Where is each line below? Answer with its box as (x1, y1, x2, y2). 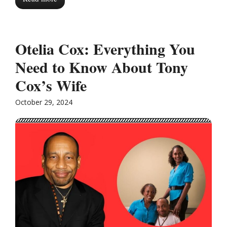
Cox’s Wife (15, 73, 87, 96)
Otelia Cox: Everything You (15, 37, 195, 60)
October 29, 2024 (15, 97, 72, 107)
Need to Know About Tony (15, 55, 188, 78)
